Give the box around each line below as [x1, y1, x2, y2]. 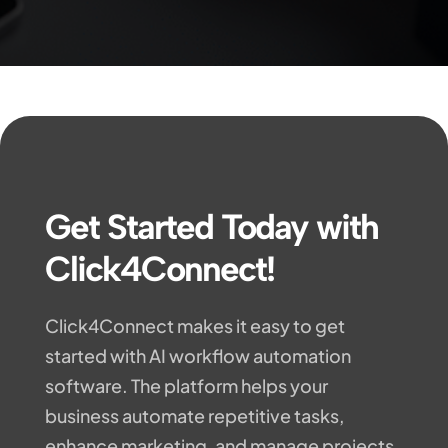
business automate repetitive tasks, [44, 404, 344, 428]
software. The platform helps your [44, 374, 328, 398]
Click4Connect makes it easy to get [44, 314, 345, 338]
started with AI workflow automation [44, 344, 351, 368]
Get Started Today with [44, 206, 378, 249]
